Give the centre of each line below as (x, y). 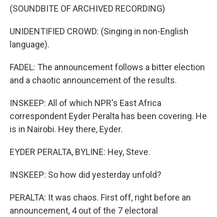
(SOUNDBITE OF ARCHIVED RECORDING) (87, 8)
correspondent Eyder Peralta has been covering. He (108, 116)
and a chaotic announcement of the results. (93, 80)
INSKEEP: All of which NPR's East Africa (85, 103)
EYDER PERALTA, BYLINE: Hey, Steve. (80, 152)
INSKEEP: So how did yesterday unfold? (85, 175)
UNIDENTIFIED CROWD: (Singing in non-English (99, 31)
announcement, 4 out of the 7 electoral (84, 210)
